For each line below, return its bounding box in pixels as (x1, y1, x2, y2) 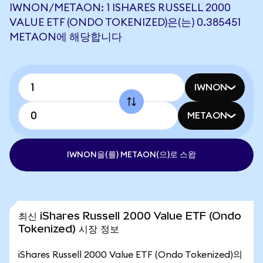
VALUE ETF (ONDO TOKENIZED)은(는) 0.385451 (9, 17, 241, 28)
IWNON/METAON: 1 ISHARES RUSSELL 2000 (9, 2, 231, 13)
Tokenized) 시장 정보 (18, 222, 119, 235)
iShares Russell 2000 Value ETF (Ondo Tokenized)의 (18, 250, 242, 259)
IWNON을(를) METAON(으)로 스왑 (67, 151, 196, 159)
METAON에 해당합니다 (9, 32, 122, 42)
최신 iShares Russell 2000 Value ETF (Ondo (18, 210, 241, 222)
